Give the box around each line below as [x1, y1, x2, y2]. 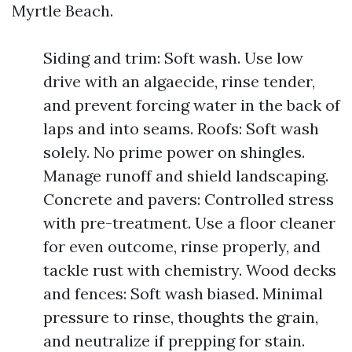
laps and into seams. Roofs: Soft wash [43, 119, 319, 138]
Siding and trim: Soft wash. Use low [43, 48, 303, 68]
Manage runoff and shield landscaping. [43, 166, 328, 185]
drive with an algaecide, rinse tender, [43, 71, 315, 91]
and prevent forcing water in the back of [43, 95, 340, 115]
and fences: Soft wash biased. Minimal [43, 284, 323, 303]
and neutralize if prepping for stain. [43, 331, 305, 350]
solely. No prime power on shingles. [43, 142, 305, 162]
